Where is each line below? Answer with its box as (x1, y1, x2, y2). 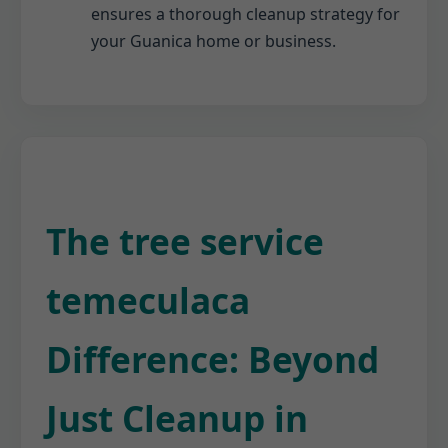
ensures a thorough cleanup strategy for (91, 2, 400, 25)
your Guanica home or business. (91, 29, 336, 52)
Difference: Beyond (46, 334, 379, 383)
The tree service (46, 216, 324, 265)
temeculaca (46, 275, 250, 324)
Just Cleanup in (46, 393, 308, 442)
